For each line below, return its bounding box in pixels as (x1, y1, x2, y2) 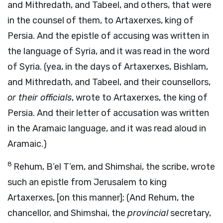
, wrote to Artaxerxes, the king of (72, 92, 208, 103)
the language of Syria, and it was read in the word (7, 46, 210, 57)
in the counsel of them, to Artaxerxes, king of (7, 15, 194, 26)
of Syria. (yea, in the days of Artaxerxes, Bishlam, (7, 61, 208, 72)
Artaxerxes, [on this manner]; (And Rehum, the (7, 192, 195, 203)
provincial (127, 208, 168, 219)
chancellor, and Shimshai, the (7, 208, 127, 219)
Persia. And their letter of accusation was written (7, 108, 209, 118)
